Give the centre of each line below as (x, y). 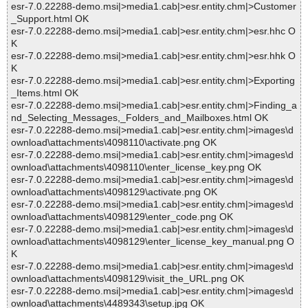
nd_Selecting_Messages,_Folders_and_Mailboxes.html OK (140, 118)
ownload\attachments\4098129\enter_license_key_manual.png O (153, 242)
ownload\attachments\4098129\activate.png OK (114, 192)
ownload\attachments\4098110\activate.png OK (114, 143)
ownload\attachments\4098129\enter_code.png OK (122, 217)
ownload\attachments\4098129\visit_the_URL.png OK (128, 279)
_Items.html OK (45, 93)
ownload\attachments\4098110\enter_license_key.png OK (136, 167)
